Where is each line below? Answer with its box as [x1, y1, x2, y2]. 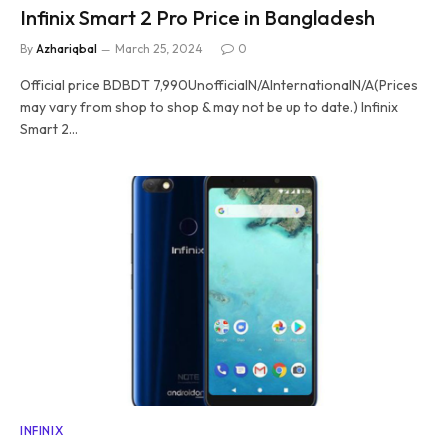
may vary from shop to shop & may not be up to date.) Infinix [20, 98, 398, 116]
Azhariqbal [36, 41, 97, 56]
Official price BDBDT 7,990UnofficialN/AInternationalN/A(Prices [20, 76, 418, 94]
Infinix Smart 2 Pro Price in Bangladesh [20, 5, 375, 30]
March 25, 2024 [115, 41, 203, 56]
